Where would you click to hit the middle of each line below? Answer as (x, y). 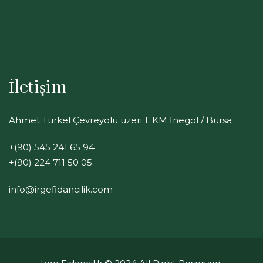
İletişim (38, 87)
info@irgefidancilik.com (61, 189)
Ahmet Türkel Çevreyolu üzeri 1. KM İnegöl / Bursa (120, 120)
